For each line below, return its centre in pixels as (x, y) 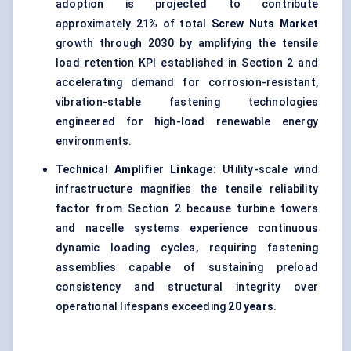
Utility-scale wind (267, 170)
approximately (96, 24)
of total (185, 24)
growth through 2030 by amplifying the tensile (187, 43)
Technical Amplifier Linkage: (136, 170)
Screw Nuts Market (265, 24)
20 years (251, 307)
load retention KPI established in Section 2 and (187, 63)
